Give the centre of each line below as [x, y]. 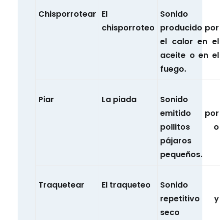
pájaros [176, 141]
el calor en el [190, 42]
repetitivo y [190, 199]
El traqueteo [126, 185]
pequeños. [181, 155]
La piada [119, 100]
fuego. [173, 69]
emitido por [190, 113]
